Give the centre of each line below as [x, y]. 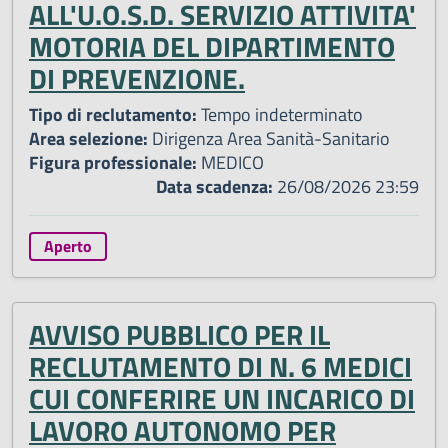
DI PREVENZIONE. [137, 79]
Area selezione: [88, 139]
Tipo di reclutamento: [113, 115]
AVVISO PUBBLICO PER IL [179, 334]
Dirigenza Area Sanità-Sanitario [269, 139]
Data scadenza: [214, 187]
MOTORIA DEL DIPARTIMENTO [212, 47]
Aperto [67, 246]
